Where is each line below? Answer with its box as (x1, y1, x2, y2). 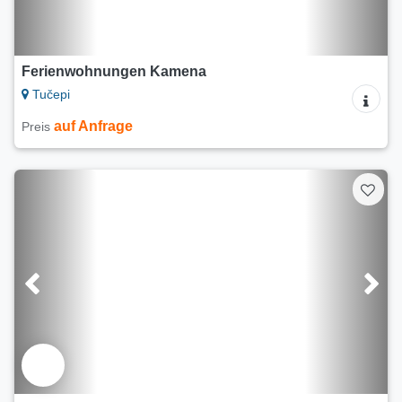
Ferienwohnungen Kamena (22, 64, 206, 80)
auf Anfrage (54, 118, 133, 135)
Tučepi (29, 87, 70, 102)
